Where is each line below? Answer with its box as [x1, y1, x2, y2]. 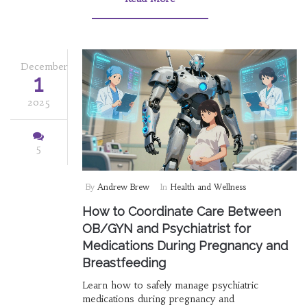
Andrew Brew [97, 181, 149, 192]
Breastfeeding [82, 255, 166, 270]
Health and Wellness [169, 181, 246, 192]
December [21, 60, 68, 73]
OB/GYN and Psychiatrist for [82, 221, 251, 236]
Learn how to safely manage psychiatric [82, 278, 258, 291]
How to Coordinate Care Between [82, 204, 281, 219]
